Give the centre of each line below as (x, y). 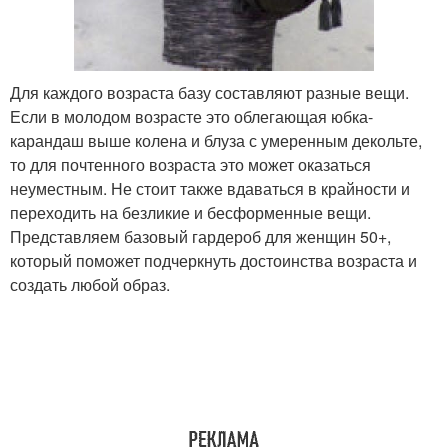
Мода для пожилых (117, 405)
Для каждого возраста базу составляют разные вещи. (209, 92)
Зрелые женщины (117, 201)
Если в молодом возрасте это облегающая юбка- (191, 116)
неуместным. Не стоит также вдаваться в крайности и (210, 188)
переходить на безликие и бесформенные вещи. (190, 212)
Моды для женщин (331, 417)
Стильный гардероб (331, 309)
